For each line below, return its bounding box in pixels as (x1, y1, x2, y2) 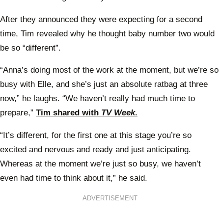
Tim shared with (36, 108, 101, 118)
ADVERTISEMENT (82, 195, 137, 202)
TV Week (101, 108, 135, 118)
